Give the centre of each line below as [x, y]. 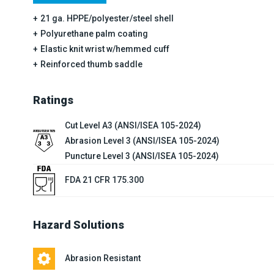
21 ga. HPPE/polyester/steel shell [107, 18]
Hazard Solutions [78, 224]
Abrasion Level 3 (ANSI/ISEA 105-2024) [142, 140]
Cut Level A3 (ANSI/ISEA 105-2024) [133, 125]
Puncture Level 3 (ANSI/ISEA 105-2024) [142, 156]
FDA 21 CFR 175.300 [104, 180]
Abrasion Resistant [102, 258]
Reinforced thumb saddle [91, 64]
